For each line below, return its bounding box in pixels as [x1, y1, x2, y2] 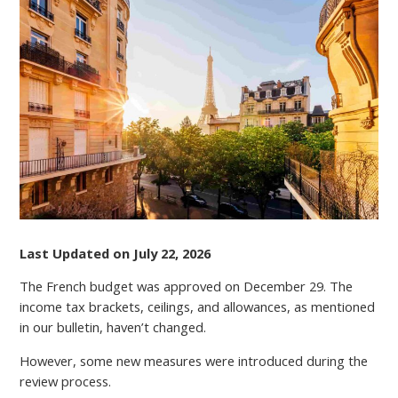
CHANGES [206, 63, 268, 78]
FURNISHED [206, 102, 279, 117]
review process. [20, 372, 112, 391]
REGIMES [206, 161, 264, 176]
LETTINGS [206, 122, 269, 137]
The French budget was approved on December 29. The [20, 277, 354, 296]
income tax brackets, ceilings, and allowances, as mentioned [20, 298, 376, 316]
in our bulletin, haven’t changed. [20, 318, 207, 337]
